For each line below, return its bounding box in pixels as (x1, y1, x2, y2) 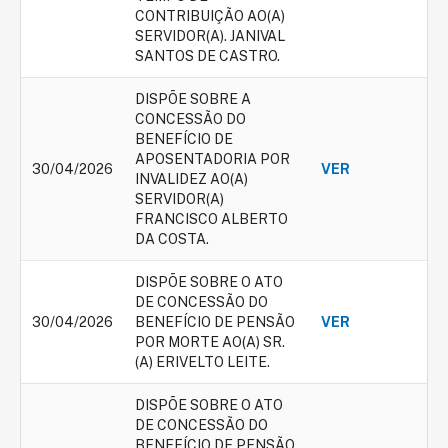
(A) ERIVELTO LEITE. (135, 354, 270, 370)
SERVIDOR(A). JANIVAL (135, 28, 285, 44)
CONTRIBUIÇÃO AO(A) (135, 8, 285, 24)
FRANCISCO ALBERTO (135, 211, 288, 227)
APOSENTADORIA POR (135, 151, 290, 167)
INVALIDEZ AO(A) (135, 171, 248, 187)
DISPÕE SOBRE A (135, 91, 251, 107)
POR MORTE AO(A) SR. (135, 334, 285, 350)
